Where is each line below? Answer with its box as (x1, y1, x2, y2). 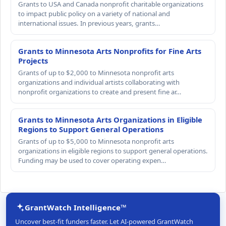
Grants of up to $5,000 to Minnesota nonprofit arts (18, 136, 174, 146)
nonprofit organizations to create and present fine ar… (18, 87, 181, 96)
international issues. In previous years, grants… (18, 18, 160, 28)
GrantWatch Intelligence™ (25, 202, 127, 213)
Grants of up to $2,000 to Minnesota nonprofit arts (18, 68, 174, 77)
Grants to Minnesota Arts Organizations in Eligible (18, 114, 202, 125)
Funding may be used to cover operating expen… (18, 155, 166, 165)
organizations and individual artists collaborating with (18, 77, 180, 87)
